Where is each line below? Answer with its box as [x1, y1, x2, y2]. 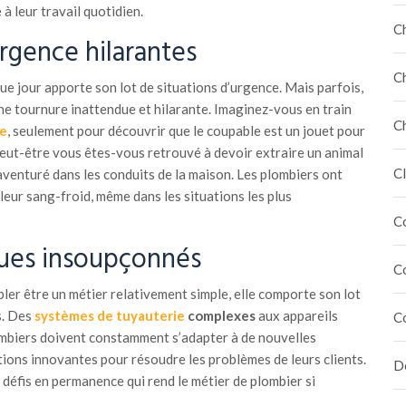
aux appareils [255, 307, 338, 324]
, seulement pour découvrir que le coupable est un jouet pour [6, 122, 365, 139]
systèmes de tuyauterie [34, 307, 185, 324]
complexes [184, 307, 256, 324]
